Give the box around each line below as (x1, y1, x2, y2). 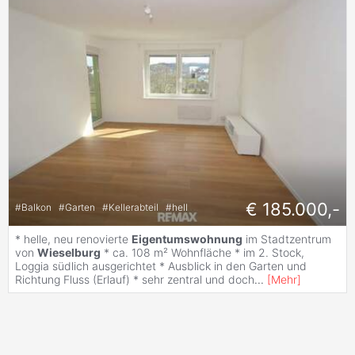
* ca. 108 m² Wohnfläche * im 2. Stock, (101, 246, 304, 260)
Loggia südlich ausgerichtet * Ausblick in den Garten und (15, 259, 307, 273)
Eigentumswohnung (132, 232, 242, 246)
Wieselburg (37, 246, 101, 260)
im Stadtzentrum (242, 232, 331, 246)
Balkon (21, 200, 54, 213)
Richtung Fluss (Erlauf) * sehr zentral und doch (15, 273, 254, 287)
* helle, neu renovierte (15, 232, 132, 246)
